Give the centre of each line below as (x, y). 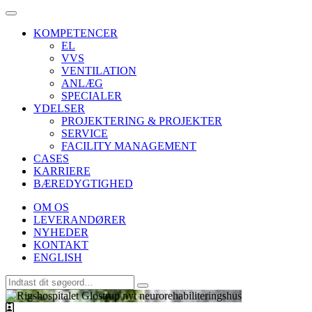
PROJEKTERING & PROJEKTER (142, 121)
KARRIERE (62, 171)
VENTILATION (99, 71)
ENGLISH (58, 257)
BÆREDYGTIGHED (83, 184)
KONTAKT (61, 245)
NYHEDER (61, 232)
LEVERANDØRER (80, 220)
